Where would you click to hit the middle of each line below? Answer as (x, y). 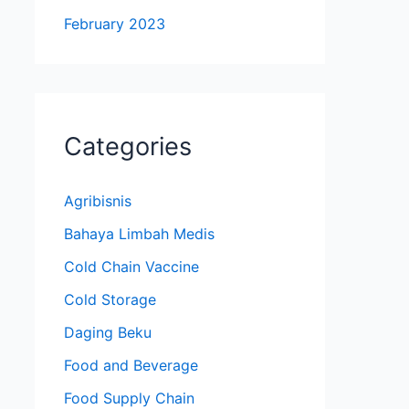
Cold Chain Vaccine (131, 266)
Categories (128, 147)
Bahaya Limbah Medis (139, 233)
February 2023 (115, 24)
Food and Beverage (131, 365)
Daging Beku (108, 332)
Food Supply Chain (129, 398)
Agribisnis (98, 200)
